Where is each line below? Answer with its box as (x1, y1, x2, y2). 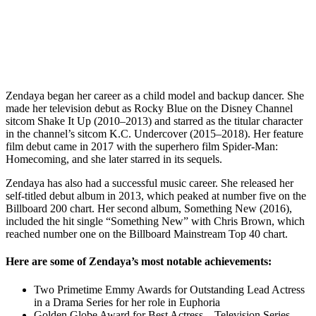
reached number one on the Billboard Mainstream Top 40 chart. (6, 228, 288, 241)
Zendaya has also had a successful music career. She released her (6, 177, 293, 190)
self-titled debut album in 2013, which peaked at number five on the (6, 190, 306, 202)
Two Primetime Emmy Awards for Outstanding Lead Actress (34, 283, 305, 296)
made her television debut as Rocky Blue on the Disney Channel (6, 102, 293, 115)
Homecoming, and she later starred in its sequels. (6, 153, 222, 166)
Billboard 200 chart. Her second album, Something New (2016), (6, 202, 292, 215)
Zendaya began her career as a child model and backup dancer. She (6, 90, 304, 102)
